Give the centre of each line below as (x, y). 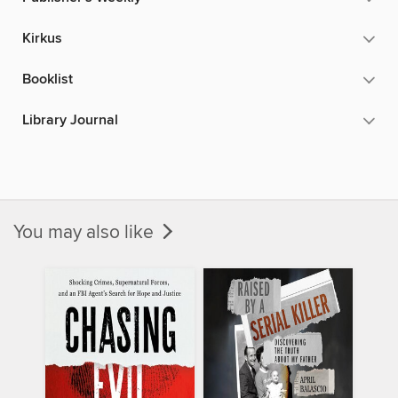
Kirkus (42, 38)
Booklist (48, 79)
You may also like (86, 232)
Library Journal (70, 120)
